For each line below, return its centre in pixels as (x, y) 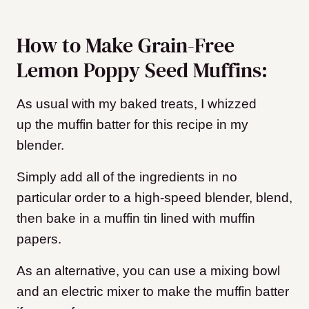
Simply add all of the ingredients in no (127, 177)
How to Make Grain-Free (126, 46)
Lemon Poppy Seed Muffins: (142, 70)
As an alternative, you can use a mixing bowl (148, 271)
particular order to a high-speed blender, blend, (154, 198)
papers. (39, 239)
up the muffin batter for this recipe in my (132, 125)
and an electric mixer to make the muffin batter (153, 292)
